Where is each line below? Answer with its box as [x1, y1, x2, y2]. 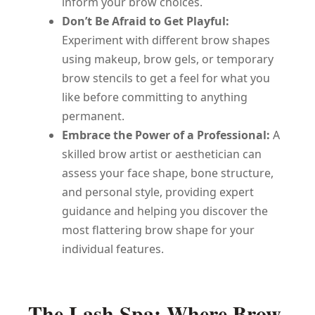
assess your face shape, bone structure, [62, 165, 274, 181]
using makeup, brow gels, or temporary [62, 51, 274, 67]
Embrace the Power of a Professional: [62, 127, 270, 143]
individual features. [62, 240, 164, 257]
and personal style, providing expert [62, 184, 254, 200]
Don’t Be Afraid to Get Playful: [62, 13, 229, 29]
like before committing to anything [62, 89, 247, 105]
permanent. [62, 108, 124, 124]
